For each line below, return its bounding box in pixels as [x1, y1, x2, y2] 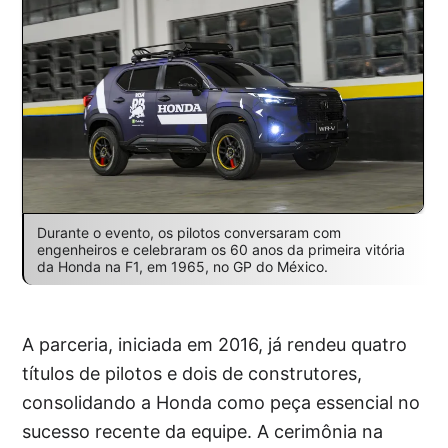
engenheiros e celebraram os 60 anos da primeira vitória [36, 241, 405, 259]
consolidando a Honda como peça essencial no [22, 392, 421, 414]
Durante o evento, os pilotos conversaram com [36, 224, 341, 242]
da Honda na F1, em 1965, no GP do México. [36, 258, 328, 276]
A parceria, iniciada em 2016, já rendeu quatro [22, 334, 408, 356]
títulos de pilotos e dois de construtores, [22, 363, 363, 385]
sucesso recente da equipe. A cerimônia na [22, 421, 384, 443]
